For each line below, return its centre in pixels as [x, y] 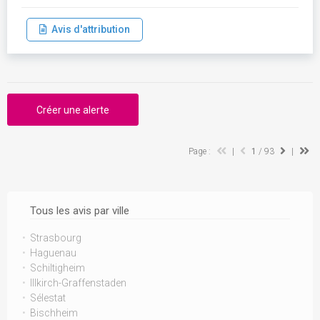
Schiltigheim [57, 268]
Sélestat [48, 298]
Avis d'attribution [89, 29]
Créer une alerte [73, 110]
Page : [201, 151]
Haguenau [53, 253]
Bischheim [54, 313]
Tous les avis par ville [80, 211]
